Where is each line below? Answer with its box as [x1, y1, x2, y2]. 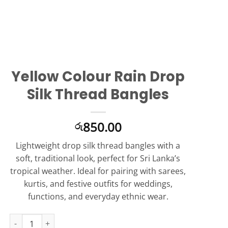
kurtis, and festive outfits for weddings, [23, 178, 173, 190]
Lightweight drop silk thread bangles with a [16, 140, 181, 152]
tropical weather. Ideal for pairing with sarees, [10, 165, 186, 177]
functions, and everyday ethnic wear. [27, 191, 168, 203]
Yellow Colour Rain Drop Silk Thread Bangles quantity [9, 214, 191, 224]
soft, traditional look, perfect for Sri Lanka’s [16, 153, 181, 164]
